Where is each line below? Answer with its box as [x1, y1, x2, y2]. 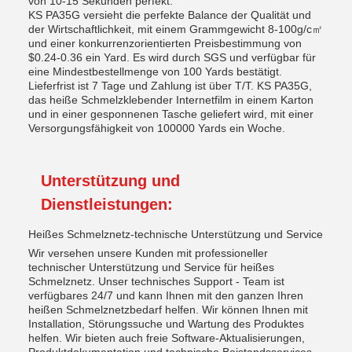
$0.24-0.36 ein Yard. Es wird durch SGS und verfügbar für [28, 51, 316, 64]
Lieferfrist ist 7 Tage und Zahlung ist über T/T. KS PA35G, [28, 79, 312, 92]
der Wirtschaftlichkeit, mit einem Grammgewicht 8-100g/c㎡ [28, 23, 323, 35]
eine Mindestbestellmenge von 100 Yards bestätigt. [28, 65, 282, 78]
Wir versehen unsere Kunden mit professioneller [28, 247, 268, 259]
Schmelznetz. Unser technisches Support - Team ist [28, 275, 284, 288]
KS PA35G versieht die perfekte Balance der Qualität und [28, 9, 311, 21]
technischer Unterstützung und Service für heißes [28, 261, 274, 273]
